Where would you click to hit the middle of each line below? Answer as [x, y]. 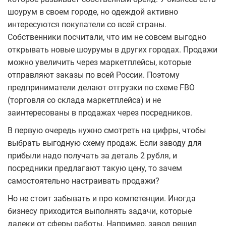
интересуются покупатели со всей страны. [87, 25]
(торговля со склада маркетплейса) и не [84, 100]
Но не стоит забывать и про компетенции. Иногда [102, 199]
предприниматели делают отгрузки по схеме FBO [101, 88]
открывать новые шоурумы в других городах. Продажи [112, 50]
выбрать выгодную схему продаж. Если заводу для [105, 143]
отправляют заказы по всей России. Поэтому [94, 75]
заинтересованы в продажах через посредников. [100, 113]
